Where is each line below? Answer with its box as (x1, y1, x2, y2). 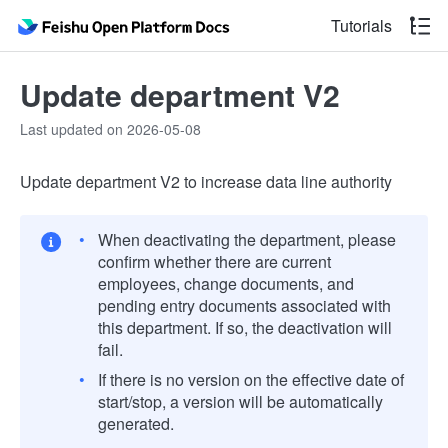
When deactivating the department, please (98, 228, 396, 251)
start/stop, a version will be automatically (98, 390, 383, 413)
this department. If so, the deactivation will (98, 316, 392, 339)
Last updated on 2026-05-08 (20, 119, 201, 139)
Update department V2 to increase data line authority (20, 170, 392, 193)
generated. (98, 412, 174, 435)
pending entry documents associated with (98, 294, 391, 317)
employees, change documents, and (98, 272, 354, 295)
